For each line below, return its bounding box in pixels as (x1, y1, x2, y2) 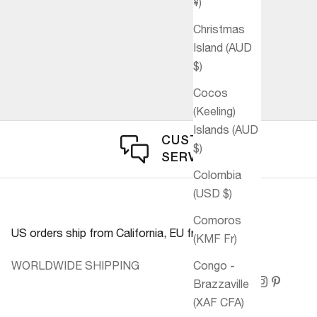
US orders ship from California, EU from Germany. (11, 226, 261, 239)
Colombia (193, 168, 241, 182)
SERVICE (161, 151, 219, 163)
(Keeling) (193, 105, 236, 118)
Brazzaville (193, 277, 249, 291)
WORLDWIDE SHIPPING (11, 258, 139, 272)
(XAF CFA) (193, 296, 244, 309)
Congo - (193, 259, 235, 272)
